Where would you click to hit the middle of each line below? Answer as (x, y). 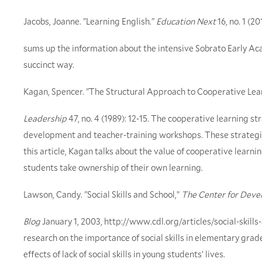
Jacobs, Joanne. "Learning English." (90, 21)
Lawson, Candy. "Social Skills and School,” (102, 194)
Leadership (45, 118)
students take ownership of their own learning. (113, 168)
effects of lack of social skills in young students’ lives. (124, 254)
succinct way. (49, 65)
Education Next (186, 21)
